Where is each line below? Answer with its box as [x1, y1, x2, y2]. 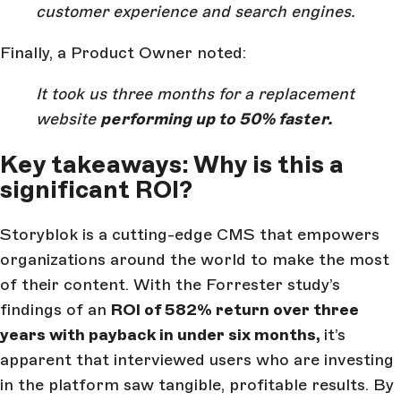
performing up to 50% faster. [100, 109, 332, 130]
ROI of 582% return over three [111, 300, 359, 320]
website [36, 109, 100, 130]
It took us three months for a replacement [36, 84, 354, 105]
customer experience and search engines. [36, 2, 355, 22]
